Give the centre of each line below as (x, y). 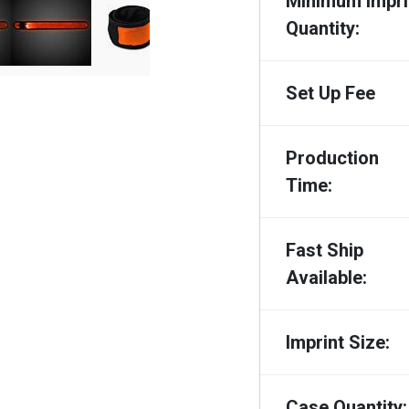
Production (332, 157)
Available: (326, 277)
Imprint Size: (338, 342)
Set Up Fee (330, 93)
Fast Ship (325, 250)
